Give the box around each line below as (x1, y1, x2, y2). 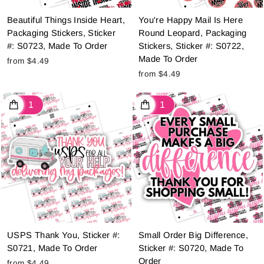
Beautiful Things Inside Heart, (7, 15, 126, 25)
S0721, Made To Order (7, 243, 98, 253)
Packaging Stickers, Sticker (7, 28, 115, 38)
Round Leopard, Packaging (138, 28, 247, 38)
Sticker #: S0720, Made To (138, 243, 244, 253)
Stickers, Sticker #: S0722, (138, 41, 244, 51)
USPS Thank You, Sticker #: (7, 230, 120, 240)
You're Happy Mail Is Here (138, 15, 243, 25)
